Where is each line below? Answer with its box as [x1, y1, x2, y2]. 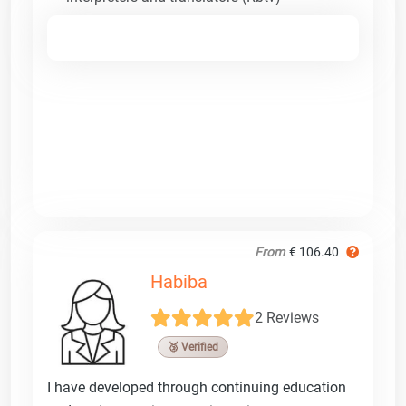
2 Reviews [255, 309, 319, 327]
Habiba [150, 270, 208, 293]
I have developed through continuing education [47, 378, 346, 396]
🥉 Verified [168, 340, 218, 353]
